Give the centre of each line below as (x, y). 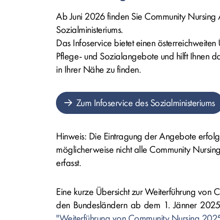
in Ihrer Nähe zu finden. (98, 69)
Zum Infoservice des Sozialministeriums (145, 103)
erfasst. (69, 163)
